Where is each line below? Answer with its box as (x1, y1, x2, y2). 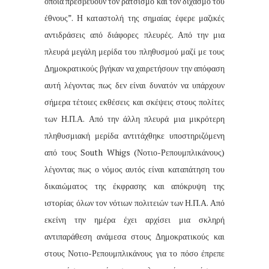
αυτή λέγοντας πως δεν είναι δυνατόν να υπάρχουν (44, 79, 225, 91)
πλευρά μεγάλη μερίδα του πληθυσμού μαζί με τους (44, 46, 225, 58)
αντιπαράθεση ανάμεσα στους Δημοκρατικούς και (44, 231, 225, 243)
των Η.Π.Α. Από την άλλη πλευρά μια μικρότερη (44, 113, 225, 125)
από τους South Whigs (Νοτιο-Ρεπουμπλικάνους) (44, 147, 225, 159)
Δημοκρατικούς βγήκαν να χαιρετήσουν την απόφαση (44, 62, 225, 74)
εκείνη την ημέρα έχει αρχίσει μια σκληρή (44, 214, 225, 226)
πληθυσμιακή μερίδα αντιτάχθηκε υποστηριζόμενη (44, 130, 225, 142)
